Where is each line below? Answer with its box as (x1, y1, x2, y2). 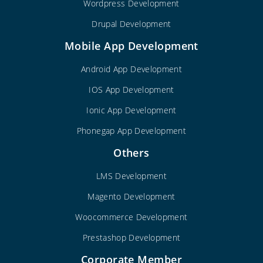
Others (113, 145, 150, 160)
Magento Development (87, 190, 176, 202)
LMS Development (96, 170, 167, 181)
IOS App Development (89, 83, 174, 95)
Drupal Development (92, 18, 171, 29)
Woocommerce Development (75, 211, 188, 222)
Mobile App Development (65, 38, 198, 53)
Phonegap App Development (76, 124, 187, 136)
